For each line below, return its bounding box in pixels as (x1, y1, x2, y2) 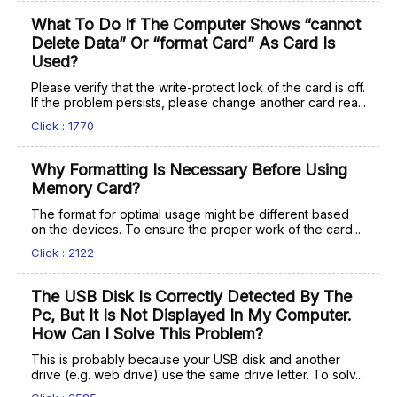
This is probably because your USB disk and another (31, 352, 340, 367)
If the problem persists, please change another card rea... (31, 95, 366, 110)
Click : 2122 (31, 245, 94, 260)
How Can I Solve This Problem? (31, 324, 263, 343)
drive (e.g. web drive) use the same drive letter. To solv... (31, 367, 363, 382)
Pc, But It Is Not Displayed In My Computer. (31, 306, 352, 324)
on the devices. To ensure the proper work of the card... (31, 222, 361, 237)
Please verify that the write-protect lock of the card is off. (31, 80, 365, 95)
